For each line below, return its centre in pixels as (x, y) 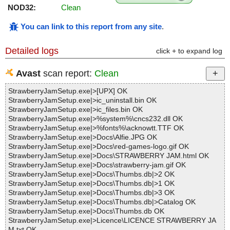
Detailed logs (32, 51)
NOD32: (22, 8)
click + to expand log (189, 51)
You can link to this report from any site (91, 27)
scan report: (68, 74)
